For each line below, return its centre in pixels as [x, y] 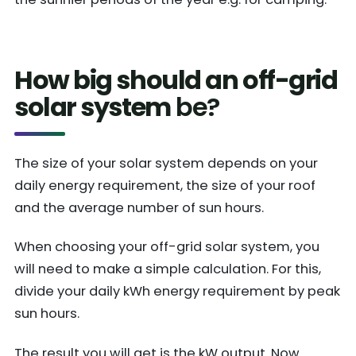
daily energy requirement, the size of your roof [165, 186]
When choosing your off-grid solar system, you [167, 247]
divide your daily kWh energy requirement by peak [177, 292]
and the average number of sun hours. [139, 208]
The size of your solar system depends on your [166, 164]
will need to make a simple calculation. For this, [168, 269]
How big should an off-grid [176, 80]
